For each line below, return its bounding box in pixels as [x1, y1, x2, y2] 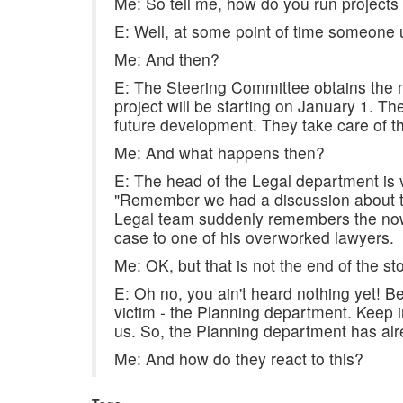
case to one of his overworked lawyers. [114, 226, 394, 248]
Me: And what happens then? [114, 141, 325, 164]
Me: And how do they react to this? [114, 347, 363, 370]
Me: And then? [114, 48, 219, 70]
